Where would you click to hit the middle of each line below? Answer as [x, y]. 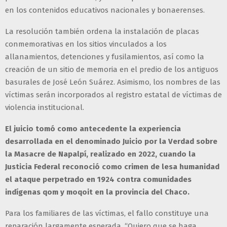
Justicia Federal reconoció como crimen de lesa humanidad [112, 167]
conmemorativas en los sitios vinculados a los [86, 44]
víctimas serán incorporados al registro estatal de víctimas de [113, 95]
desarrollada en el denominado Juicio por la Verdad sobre [111, 142]
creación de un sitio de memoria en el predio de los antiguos [112, 70]
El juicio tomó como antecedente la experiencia [93, 129]
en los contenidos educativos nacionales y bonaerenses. [105, 10]
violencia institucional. [45, 108]
